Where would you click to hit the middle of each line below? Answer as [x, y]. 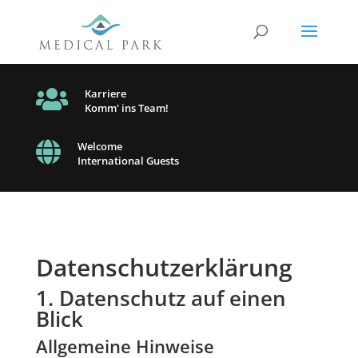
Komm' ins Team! [126, 108]
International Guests [128, 161]
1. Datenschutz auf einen [161, 298]
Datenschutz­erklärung [164, 267]
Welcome [99, 146]
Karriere [105, 93]
